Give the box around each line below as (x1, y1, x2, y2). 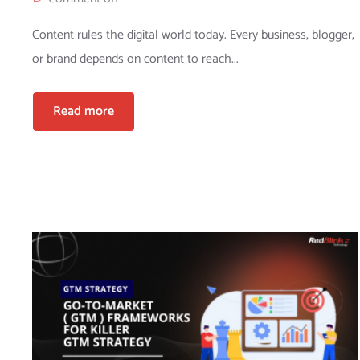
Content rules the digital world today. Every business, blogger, (32, 24, 354, 47)
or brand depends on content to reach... (32, 48, 239, 71)
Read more (53, 100, 114, 123)
